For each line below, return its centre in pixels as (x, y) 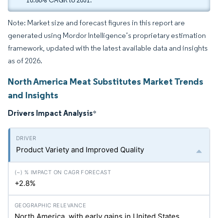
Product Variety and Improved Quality (80, 150)
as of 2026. (25, 61)
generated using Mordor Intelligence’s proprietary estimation (107, 35)
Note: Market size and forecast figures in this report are (96, 23)
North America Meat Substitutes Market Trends (106, 81)
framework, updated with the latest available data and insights (108, 48)
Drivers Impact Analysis (50, 113)
